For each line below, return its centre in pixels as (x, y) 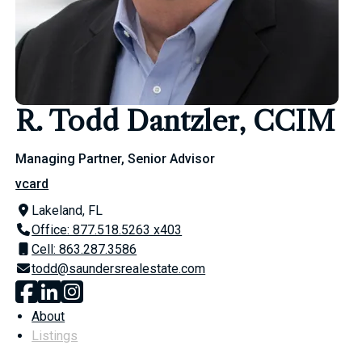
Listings (55, 336)
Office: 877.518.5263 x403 (107, 230)
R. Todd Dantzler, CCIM (176, 121)
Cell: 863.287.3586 (84, 249)
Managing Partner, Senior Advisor (116, 159)
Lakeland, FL (67, 210)
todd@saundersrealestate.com (119, 269)
